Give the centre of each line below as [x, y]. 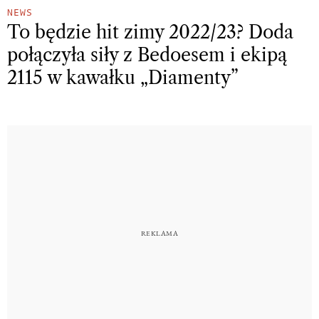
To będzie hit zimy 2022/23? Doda [150, 33]
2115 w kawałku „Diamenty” [123, 78]
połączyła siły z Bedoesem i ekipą [147, 56]
